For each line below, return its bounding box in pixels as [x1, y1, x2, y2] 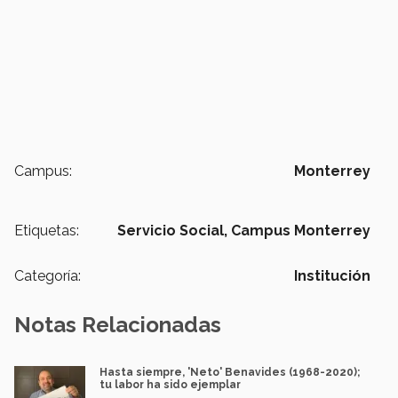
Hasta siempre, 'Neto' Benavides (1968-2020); [99, 366, 361, 379]
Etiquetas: [14, 222, 79, 240]
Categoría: [14, 267, 81, 285]
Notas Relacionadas [14, 312, 221, 338]
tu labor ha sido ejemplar [99, 378, 241, 392]
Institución [294, 267, 370, 285]
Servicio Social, [117, 222, 227, 240]
